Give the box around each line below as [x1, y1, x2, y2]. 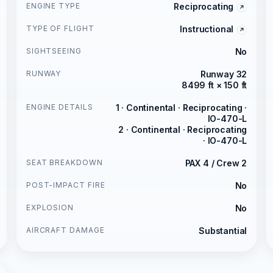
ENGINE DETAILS [26, 102, 94, 112]
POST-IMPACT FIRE [26, 180, 106, 190]
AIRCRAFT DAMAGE [26, 225, 105, 235]
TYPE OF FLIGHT [26, 23, 95, 33]
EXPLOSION [26, 202, 74, 212]
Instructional [180, 23, 234, 34]
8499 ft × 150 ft [181, 79, 247, 90]
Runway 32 [200, 68, 247, 79]
